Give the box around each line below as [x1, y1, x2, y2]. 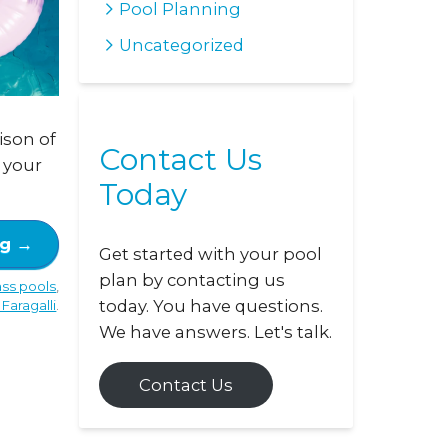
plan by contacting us [99, 270, 286, 291]
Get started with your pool [99, 244, 323, 265]
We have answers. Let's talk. [99, 322, 333, 343]
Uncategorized [119, 35, 245, 56]
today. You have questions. [99, 296, 324, 317]
